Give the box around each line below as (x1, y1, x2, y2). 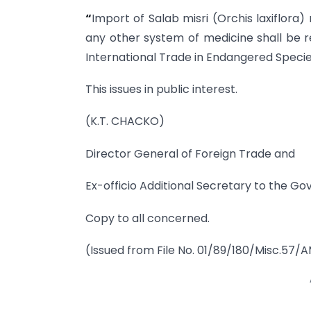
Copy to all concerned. (85, 210, 210, 226)
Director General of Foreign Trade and (85, 145, 295, 162)
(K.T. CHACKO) (85, 113, 165, 130)
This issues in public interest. (85, 81, 237, 98)
